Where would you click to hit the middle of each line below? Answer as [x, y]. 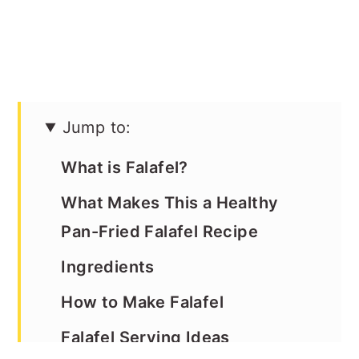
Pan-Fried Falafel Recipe [159, 232]
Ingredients [108, 267]
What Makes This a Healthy [170, 203]
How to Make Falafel [142, 302]
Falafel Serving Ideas [145, 337]
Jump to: [97, 127]
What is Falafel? [125, 167]
